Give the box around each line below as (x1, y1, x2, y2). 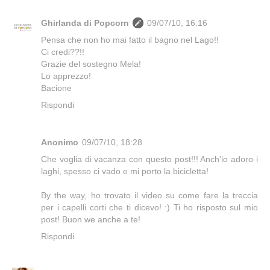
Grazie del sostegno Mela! (41, 59, 141, 69)
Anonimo (41, 137, 78, 148)
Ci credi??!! (41, 47, 84, 57)
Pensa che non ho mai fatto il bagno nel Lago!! (41, 35, 219, 45)
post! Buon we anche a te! (41, 215, 140, 225)
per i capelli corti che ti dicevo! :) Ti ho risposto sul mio (41, 202, 258, 213)
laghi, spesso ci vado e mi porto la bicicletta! (41, 166, 209, 177)
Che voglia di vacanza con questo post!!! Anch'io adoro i (41, 154, 258, 165)
